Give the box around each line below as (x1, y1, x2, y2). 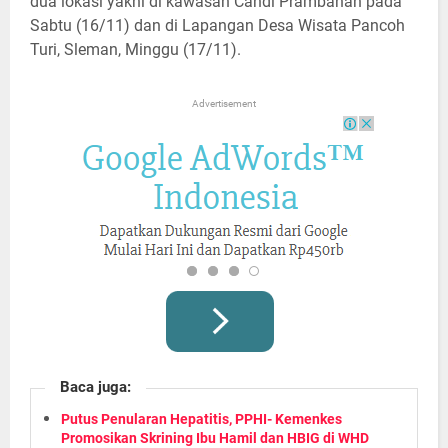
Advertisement (192, 98, 256, 110)
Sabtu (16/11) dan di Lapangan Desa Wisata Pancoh (30, 16, 405, 36)
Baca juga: (60, 378, 131, 397)
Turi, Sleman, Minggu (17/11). (30, 40, 241, 60)
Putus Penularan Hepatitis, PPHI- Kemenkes (61, 411, 342, 428)
